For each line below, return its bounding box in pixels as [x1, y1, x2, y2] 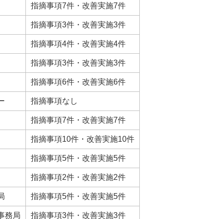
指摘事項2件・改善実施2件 [31, 173, 126, 182]
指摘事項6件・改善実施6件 [31, 78, 126, 87]
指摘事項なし [31, 97, 78, 106]
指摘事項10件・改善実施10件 [31, 135, 134, 144]
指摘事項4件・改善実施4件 [31, 40, 126, 48]
